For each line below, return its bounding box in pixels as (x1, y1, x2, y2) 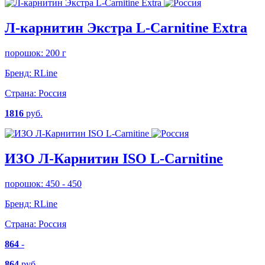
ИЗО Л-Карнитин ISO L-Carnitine (5, 151, 223, 167)
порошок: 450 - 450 (5, 179, 82, 189)
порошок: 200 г (5, 48, 66, 59)
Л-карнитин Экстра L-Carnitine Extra (5, 20, 247, 36)
